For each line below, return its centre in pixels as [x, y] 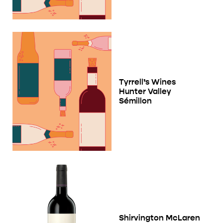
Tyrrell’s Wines [147, 82]
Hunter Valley [145, 91]
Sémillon [135, 101]
